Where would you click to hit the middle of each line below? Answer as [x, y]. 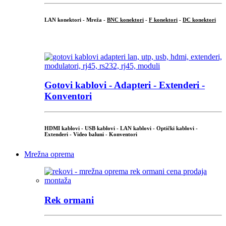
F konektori [163, 19]
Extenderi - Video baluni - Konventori [91, 134]
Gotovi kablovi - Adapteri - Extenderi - [125, 85]
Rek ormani [69, 200]
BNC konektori [125, 19]
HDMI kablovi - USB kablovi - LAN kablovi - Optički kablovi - [121, 128]
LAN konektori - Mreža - [76, 19]
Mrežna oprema [49, 154]
